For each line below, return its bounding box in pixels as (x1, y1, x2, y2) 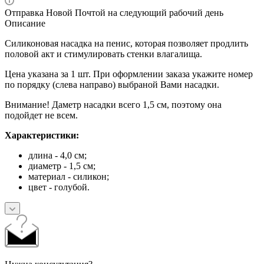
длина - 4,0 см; (28, 150, 87, 160)
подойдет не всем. (5, 110, 78, 120)
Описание (5, 18, 45, 28)
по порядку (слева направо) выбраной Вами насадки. (5, 79, 219, 90)
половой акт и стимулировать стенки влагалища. (5, 48, 202, 59)
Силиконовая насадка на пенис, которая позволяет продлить (5, 38, 248, 48)
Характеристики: (5, 130, 79, 140)
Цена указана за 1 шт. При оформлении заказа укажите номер (5, 68, 253, 79)
